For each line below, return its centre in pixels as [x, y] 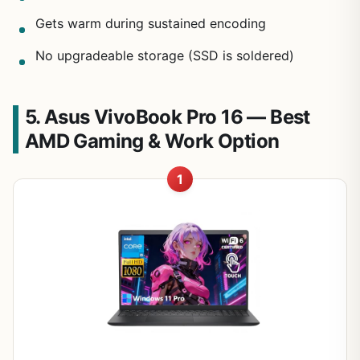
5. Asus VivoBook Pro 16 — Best [167, 117]
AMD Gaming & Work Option [152, 141]
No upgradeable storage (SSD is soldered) [165, 56]
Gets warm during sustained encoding [151, 24]
